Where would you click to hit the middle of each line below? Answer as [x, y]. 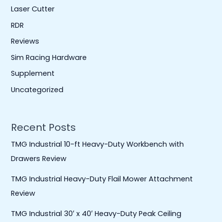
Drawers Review [39, 158]
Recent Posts [44, 127]
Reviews [25, 41]
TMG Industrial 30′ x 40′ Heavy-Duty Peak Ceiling [96, 213]
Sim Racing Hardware [49, 57]
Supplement [33, 74]
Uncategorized [37, 90]
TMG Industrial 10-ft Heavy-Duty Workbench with [98, 144]
